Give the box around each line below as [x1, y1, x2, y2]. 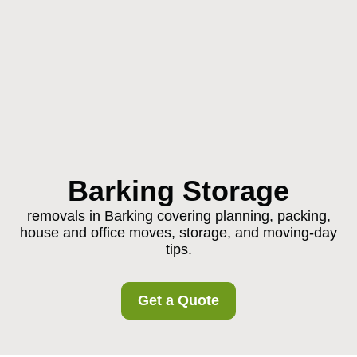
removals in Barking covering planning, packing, [26, 208, 331, 224]
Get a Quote [138, 292, 219, 308]
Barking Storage [68, 175, 289, 207]
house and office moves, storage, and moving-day [20, 225, 337, 241]
